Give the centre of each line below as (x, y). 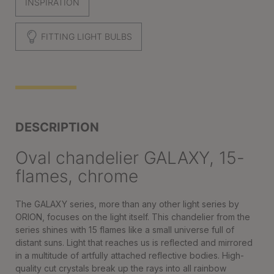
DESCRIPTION (57, 127)
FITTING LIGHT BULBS (85, 36)
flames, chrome (77, 176)
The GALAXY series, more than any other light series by (127, 204)
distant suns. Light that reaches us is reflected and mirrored (134, 243)
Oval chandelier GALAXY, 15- (130, 158)
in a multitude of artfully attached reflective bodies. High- (130, 255)
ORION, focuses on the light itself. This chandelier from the (133, 217)
